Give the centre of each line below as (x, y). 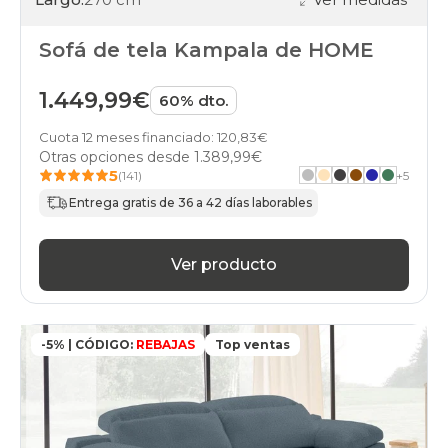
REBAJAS (164, 344)
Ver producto (224, 265)
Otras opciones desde (116, 156)
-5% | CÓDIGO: (87, 344)
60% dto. (193, 100)
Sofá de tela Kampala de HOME (206, 49)
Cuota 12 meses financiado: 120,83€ (153, 136)
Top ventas (252, 344)
